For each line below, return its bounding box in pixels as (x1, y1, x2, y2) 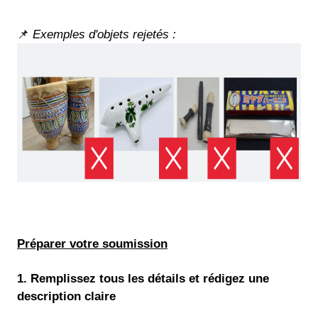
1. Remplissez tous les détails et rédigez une (17, 271, 269, 285)
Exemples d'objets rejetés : (33, 27, 176, 41)
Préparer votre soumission (17, 237, 168, 251)
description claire (17, 289, 116, 303)
